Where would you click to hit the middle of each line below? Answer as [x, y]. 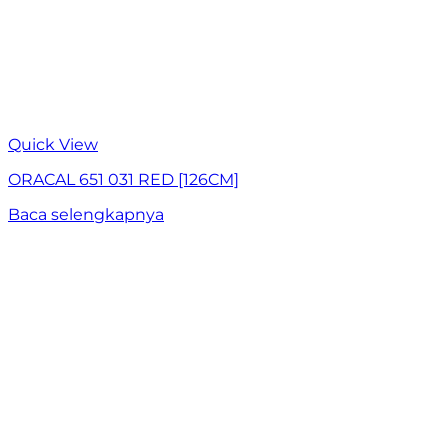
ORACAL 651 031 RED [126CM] [123, 180]
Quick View [53, 145]
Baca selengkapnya [86, 215]
